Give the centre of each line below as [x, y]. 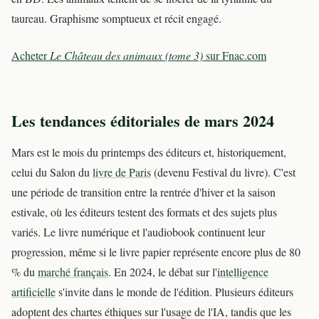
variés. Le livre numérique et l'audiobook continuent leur [138, 232]
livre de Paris [122, 172]
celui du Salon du [52, 172]
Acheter [31, 56]
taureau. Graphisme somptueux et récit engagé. [116, 19]
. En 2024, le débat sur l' [163, 272]
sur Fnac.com [235, 56]
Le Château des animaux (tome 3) [126, 56]
